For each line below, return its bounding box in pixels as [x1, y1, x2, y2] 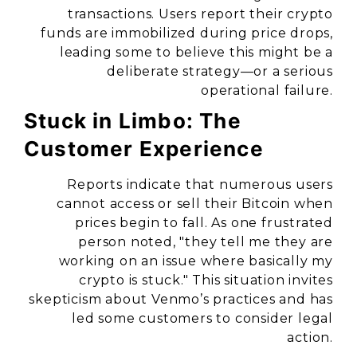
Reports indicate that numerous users [67, 177, 333, 192]
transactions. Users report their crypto [67, 6, 333, 22]
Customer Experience [24, 136, 264, 161]
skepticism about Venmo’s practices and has [29, 292, 333, 307]
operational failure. [200, 83, 333, 98]
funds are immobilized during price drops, [41, 25, 333, 41]
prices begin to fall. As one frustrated [74, 215, 333, 230]
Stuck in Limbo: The [24, 108, 241, 133]
